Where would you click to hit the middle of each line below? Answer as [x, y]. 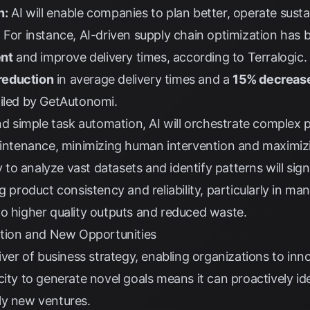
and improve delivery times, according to [130, 57]
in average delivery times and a [143, 79]
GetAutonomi [77, 101]
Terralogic [275, 57]
